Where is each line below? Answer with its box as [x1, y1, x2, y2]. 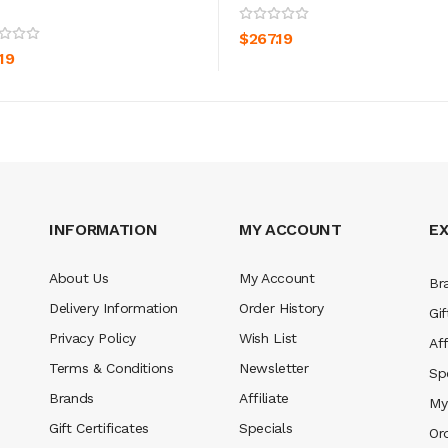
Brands [49, 389, 94, 406]
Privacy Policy [49, 329, 137, 346]
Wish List [239, 329, 297, 346]
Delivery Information [49, 299, 178, 316]
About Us [49, 269, 109, 286]
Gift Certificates [49, 419, 150, 436]
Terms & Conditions [49, 359, 174, 376]
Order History [239, 299, 324, 316]
